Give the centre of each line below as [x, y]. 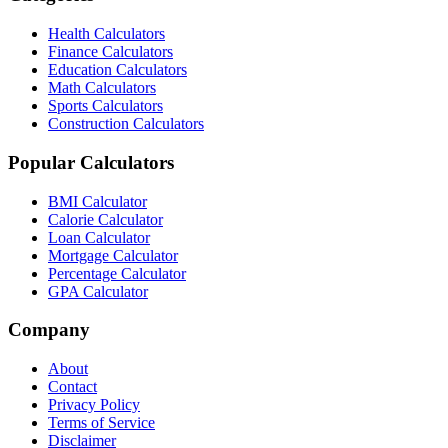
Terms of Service [101, 422]
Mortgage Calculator [113, 255]
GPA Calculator [98, 291]
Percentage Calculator [117, 273]
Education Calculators [117, 70]
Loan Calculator [99, 237]
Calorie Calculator [105, 219]
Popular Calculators [91, 162]
